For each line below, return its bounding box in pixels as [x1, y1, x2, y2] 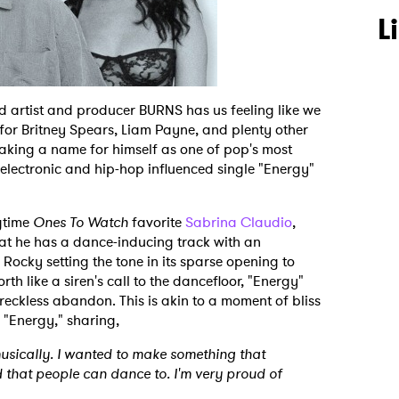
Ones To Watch [33, 212, 128, 232]
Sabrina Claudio [185, 212, 292, 232]
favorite [128, 212, 185, 232]
